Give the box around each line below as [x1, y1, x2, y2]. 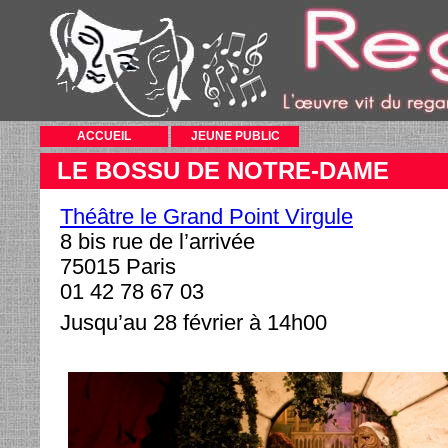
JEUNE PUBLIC [190, 129, 280, 143]
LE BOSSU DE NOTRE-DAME [57, 157, 389, 184]
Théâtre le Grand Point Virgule [60, 204, 353, 229]
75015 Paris [60, 254, 176, 279]
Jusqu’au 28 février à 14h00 [60, 310, 327, 335]
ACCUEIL [77, 129, 131, 143]
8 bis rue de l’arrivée [60, 229, 255, 254]
